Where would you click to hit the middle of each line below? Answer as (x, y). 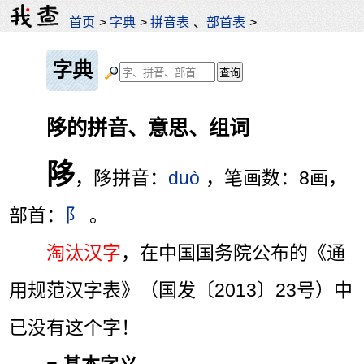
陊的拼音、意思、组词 (148, 127)
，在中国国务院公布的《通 (234, 253)
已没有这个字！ (75, 328)
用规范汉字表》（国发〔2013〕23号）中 (181, 290)
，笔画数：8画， (277, 178)
